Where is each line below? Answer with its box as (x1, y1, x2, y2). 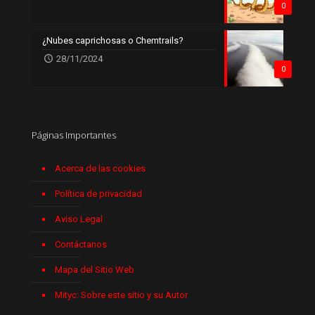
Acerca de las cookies (55, 162, 146, 174)
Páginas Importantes (32, 128, 116, 141)
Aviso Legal (55, 213, 103, 224)
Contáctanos (55, 238, 107, 250)
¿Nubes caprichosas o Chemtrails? (42, 34, 184, 46)
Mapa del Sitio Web (55, 264, 134, 275)
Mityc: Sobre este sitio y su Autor (55, 289, 188, 300)
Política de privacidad (55, 188, 142, 199)
